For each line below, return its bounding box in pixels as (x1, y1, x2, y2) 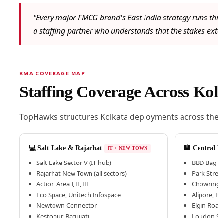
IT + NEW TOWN (107, 145, 147, 151)
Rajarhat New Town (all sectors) (36, 169, 127, 178)
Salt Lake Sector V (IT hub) (36, 158, 111, 167)
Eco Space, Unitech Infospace (36, 190, 121, 200)
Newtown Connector (36, 201, 97, 210)
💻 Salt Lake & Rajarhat (28, 145, 102, 152)
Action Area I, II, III (36, 180, 89, 189)
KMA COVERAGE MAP (19, 70, 86, 77)
